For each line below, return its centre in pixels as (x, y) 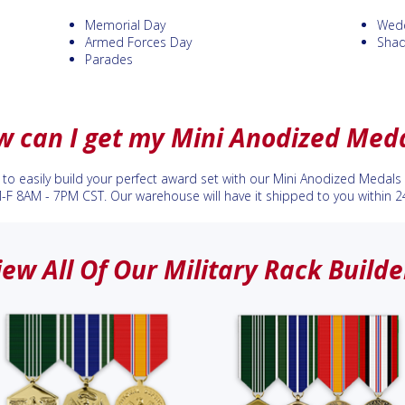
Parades (109, 59)
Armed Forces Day (138, 42)
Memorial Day (125, 25)
